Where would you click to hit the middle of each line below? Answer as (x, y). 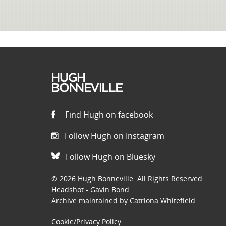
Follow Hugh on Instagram (114, 135)
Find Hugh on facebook (108, 114)
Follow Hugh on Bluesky (109, 157)
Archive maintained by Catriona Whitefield (123, 200)
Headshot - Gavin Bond (90, 189)
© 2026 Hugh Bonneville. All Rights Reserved (127, 178)
